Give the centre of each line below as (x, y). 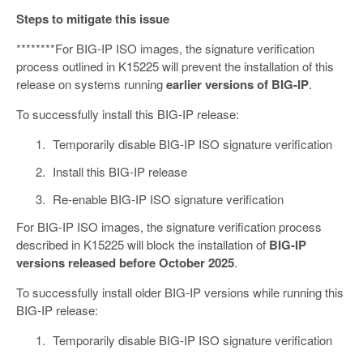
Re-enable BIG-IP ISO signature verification (168, 199)
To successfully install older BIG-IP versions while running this (180, 293)
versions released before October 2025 (125, 263)
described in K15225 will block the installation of (143, 245)
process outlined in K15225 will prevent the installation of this (175, 66)
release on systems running (91, 84)
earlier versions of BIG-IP (237, 85)
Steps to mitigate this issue (93, 19)
